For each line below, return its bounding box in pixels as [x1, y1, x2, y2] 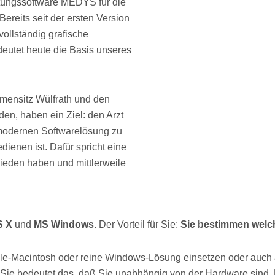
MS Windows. [34, 219, 99, 230]
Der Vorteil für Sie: [99, 219, 180, 230]
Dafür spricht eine [50, 141, 126, 152]
